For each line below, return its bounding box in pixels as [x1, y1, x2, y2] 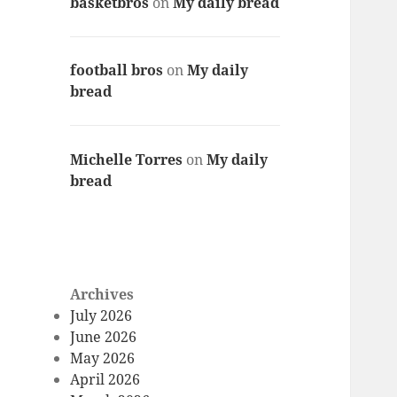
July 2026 [70, 306, 133, 326]
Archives [70, 284, 135, 305]
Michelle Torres [70, 149, 183, 169]
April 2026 [70, 370, 141, 390]
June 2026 [70, 327, 137, 347]
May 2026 [70, 348, 136, 369]
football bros [70, 60, 164, 81]
